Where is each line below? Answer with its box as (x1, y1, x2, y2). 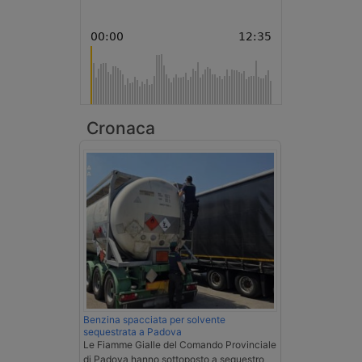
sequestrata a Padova (83, 325, 182, 338)
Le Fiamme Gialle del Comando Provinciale (83, 338, 276, 351)
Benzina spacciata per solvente (83, 313, 225, 326)
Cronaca (86, 117, 155, 138)
